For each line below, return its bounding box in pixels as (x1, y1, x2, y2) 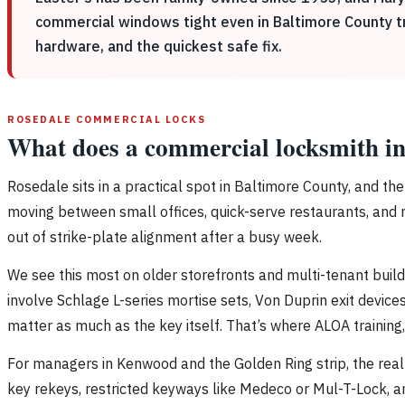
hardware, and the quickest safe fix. (35, 36, 282, 55)
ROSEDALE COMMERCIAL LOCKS (7, 112, 206, 126)
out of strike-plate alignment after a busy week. (7, 227, 322, 246)
